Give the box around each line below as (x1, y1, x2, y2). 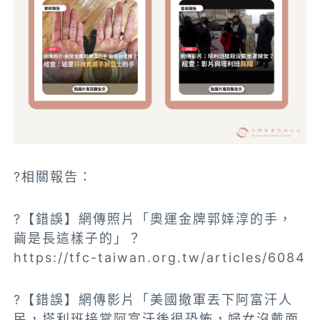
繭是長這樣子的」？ (14, 231, 143, 246)
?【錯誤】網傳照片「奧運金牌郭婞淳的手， (14, 211, 294, 227)
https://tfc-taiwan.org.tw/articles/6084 (14, 250, 306, 266)
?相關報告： (14, 169, 94, 185)
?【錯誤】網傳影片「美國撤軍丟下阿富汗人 (14, 292, 294, 308)
